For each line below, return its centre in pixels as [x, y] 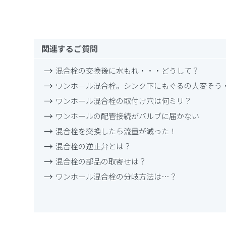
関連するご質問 [70, 49]
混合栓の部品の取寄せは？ [101, 161]
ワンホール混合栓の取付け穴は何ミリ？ [124, 101]
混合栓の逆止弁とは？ [94, 146]
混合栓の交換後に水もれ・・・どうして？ [128, 71]
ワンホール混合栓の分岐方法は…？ [117, 177]
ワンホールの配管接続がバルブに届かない [128, 116]
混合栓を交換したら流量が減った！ [116, 131]
